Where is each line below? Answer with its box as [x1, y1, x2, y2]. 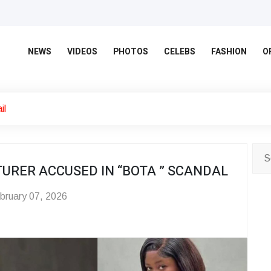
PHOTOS [113, 45, 148, 58]
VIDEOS [67, 45, 97, 58]
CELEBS [164, 45, 195, 58]
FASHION [211, 45, 247, 58]
